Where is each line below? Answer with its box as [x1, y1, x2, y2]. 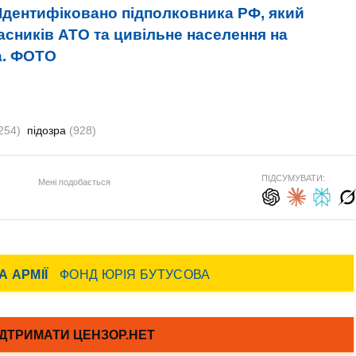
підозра [27, 124, 69, 137]
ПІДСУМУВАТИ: [261, 173, 325, 183]
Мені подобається [37, 176, 110, 187]
